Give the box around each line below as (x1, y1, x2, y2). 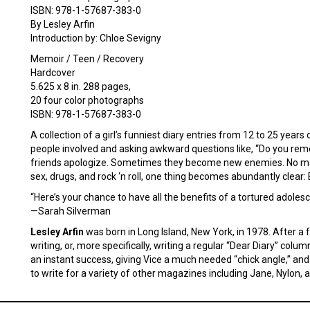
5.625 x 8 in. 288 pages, (30, 81, 131, 92)
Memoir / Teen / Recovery (30, 53, 144, 64)
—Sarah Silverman (30, 206, 111, 217)
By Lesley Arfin (30, 19, 95, 30)
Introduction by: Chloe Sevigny (30, 33, 161, 44)
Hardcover (30, 67, 75, 78)
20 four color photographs (30, 95, 144, 106)
